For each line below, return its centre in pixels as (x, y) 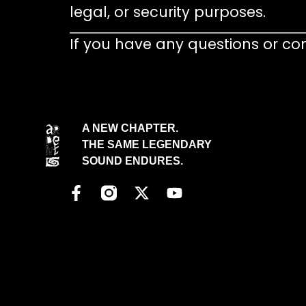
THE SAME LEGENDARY (147, 145)
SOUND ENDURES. (133, 161)
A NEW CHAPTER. (130, 128)
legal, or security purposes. (168, 12)
